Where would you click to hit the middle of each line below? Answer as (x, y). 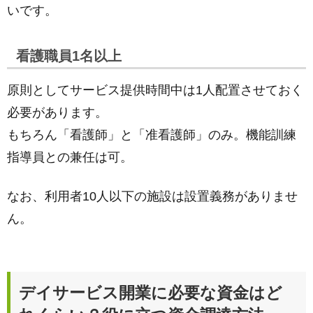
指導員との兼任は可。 (70, 157)
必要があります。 (57, 112)
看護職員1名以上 (69, 56)
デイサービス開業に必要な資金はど (151, 293)
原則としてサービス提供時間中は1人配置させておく (155, 90)
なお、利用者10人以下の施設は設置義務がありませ (152, 196)
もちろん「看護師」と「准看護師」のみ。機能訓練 (152, 135)
